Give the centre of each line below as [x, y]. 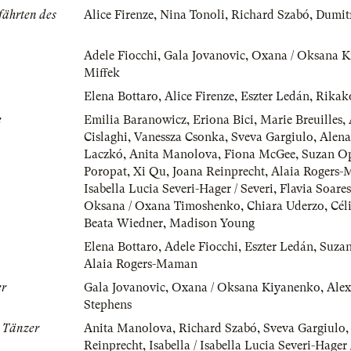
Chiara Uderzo [286, 206]
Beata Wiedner [123, 224]
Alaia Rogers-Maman [141, 264]
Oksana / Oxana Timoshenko [162, 206]
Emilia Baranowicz [135, 120]
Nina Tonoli [192, 15]
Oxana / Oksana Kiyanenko [246, 288]
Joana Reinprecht [219, 172]
